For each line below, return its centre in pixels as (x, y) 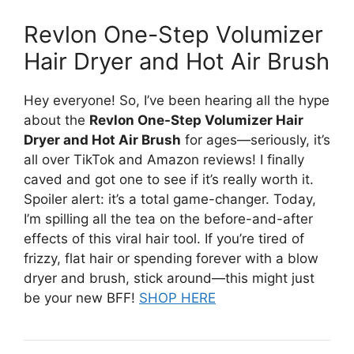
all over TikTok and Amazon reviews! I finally (164, 159)
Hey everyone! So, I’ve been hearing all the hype (177, 100)
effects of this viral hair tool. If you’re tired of (164, 238)
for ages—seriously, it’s (256, 139)
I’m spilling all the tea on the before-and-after (168, 218)
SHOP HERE (177, 298)
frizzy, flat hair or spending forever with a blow (171, 258)
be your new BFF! (81, 298)
